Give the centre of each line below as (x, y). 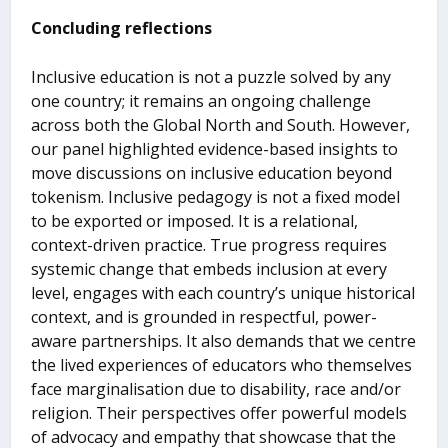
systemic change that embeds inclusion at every (209, 269)
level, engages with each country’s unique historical (223, 293)
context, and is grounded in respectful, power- (204, 317)
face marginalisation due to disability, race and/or (216, 389)
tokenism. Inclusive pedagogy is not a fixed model (216, 197)
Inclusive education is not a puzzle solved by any (211, 77)
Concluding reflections (122, 27)
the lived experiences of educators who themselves (222, 365)
